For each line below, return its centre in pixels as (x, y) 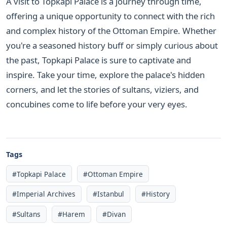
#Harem (72, 214)
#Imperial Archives (44, 194)
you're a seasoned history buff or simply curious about (112, 45)
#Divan (114, 214)
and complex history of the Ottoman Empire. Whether (111, 30)
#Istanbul (109, 194)
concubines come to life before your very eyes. (97, 104)
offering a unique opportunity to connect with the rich (110, 16)
